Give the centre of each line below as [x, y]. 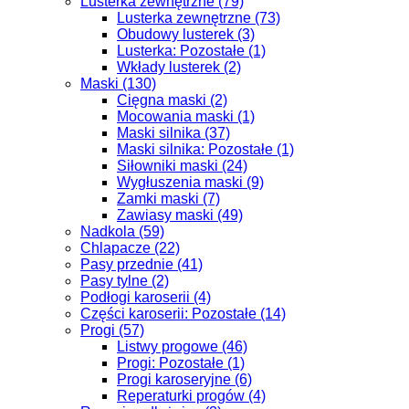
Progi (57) [112, 330]
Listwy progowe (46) [182, 346]
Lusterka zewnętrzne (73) [199, 18]
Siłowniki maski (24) [182, 166]
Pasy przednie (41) [142, 264]
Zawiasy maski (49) [180, 215]
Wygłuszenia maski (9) [190, 182]
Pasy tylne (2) [125, 281]
